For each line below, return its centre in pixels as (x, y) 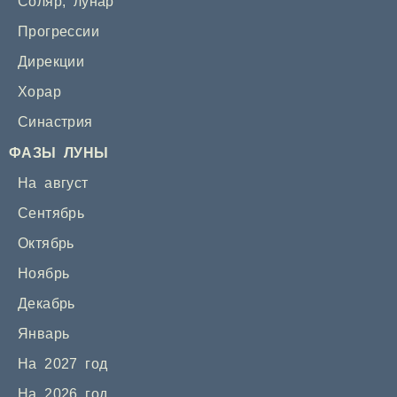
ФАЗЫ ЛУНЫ (59, 153)
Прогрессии (58, 32)
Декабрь (47, 304)
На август (53, 183)
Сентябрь (51, 214)
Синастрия (55, 122)
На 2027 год (63, 364)
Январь (44, 334)
